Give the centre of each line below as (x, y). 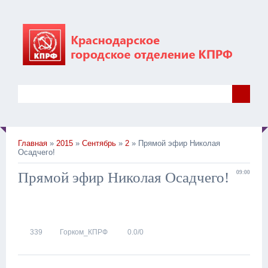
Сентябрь (99, 144)
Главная (33, 144)
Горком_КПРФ (84, 232)
